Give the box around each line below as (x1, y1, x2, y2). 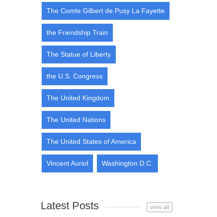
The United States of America (46, 138, 136, 145)
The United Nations (46, 116, 106, 124)
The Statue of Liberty (46, 50, 111, 58)
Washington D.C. (101, 159, 153, 167)
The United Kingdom (46, 94, 109, 102)
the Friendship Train (46, 29, 108, 36)
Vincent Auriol (46, 159, 88, 167)
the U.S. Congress (46, 72, 103, 80)
